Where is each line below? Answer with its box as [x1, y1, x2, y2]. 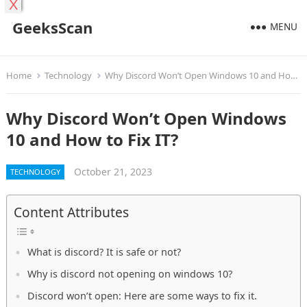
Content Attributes [13, 203, 129, 222]
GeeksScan [12, 17, 93, 38]
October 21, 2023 [73, 165, 152, 178]
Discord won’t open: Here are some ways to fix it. [27, 289, 257, 303]
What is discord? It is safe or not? [27, 245, 181, 259]
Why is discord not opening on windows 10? [27, 267, 232, 281]
